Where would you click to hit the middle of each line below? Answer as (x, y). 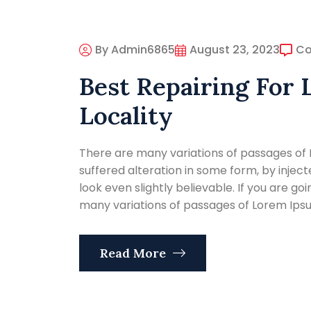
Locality (126, 116)
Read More (135, 253)
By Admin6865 (135, 50)
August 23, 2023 (235, 50)
